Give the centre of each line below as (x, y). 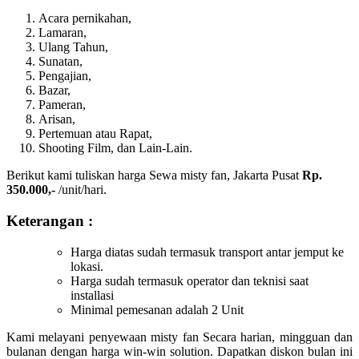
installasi (92, 295)
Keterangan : (50, 220)
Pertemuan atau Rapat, (95, 134)
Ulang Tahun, (73, 47)
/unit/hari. (81, 190)
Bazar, (54, 91)
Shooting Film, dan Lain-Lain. (115, 148)
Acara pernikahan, (85, 18)
